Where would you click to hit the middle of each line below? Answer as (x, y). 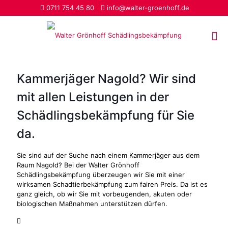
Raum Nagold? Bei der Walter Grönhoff (78, 165)
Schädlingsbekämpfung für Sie (106, 115)
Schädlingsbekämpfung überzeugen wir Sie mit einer (101, 175)
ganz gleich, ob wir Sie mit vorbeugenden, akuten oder (104, 194)
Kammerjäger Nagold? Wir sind (106, 79)
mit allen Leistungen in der (93, 97)
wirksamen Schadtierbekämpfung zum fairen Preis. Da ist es (112, 184)
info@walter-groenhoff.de (148, 8)
